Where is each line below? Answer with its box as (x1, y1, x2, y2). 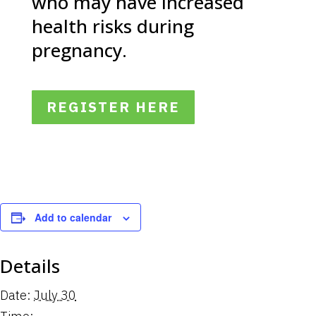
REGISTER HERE (46, 97, 180, 116)
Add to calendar (35, 210, 111, 224)
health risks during (31, 13, 194, 39)
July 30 (34, 287, 76, 303)
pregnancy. (31, 37, 127, 63)
